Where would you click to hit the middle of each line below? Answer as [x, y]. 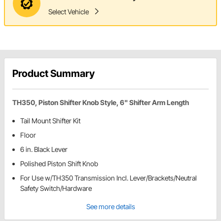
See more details [110, 207]
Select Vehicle [69, 11]
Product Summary [54, 74]
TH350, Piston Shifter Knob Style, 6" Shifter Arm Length [101, 103]
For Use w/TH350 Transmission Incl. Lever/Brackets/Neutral [109, 178]
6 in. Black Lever [44, 149]
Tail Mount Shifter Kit [50, 121]
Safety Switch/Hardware [56, 188]
